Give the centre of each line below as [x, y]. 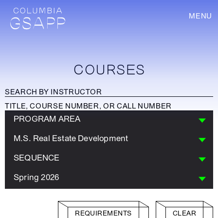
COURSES [109, 70]
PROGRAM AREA [47, 119]
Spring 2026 [36, 177]
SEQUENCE [37, 158]
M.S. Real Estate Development [71, 138]
